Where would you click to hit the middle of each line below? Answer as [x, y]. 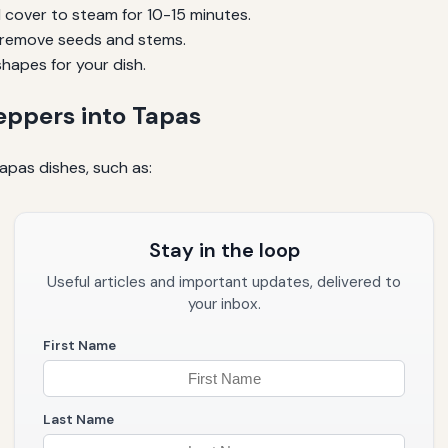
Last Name [78, 419]
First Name [79, 345]
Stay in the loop [224, 250]
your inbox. [224, 304]
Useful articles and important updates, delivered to [224, 282]
